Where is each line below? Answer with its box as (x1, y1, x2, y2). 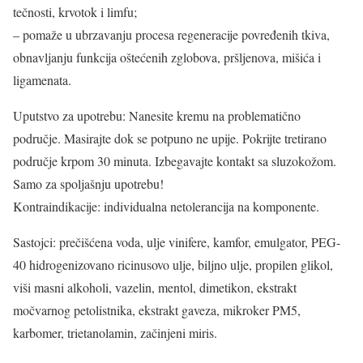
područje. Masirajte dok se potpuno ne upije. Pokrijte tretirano (13, 130, 327, 147)
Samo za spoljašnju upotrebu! (13, 175, 164, 193)
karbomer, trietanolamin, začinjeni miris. (13, 324, 217, 342)
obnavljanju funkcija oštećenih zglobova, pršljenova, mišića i (13, 49, 321, 66)
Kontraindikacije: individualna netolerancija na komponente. (13, 198, 319, 216)
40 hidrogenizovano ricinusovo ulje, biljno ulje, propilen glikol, (13, 256, 333, 274)
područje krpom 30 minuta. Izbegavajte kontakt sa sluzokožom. (13, 152, 336, 170)
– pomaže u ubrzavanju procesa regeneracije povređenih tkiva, (13, 26, 330, 44)
